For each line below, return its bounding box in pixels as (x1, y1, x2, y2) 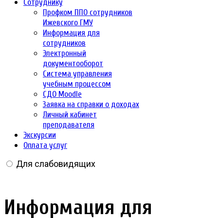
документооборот (43, 59, 103, 68)
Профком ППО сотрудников (43, 8, 132, 17)
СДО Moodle (43, 90, 82, 99)
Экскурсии (23, 130, 56, 140)
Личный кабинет (43, 110, 97, 119)
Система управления (43, 69, 112, 78)
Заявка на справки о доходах (43, 100, 139, 109)
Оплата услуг (23, 141, 67, 150)
